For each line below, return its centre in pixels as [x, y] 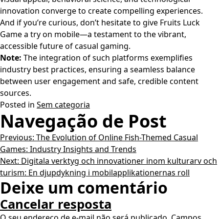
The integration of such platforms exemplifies [107, 58]
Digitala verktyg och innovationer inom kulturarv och [119, 161]
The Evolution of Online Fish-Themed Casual [117, 137]
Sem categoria [63, 105]
